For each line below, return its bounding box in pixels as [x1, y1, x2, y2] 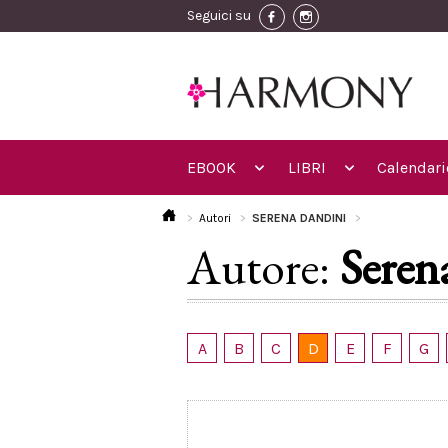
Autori [199, 211, 231, 225]
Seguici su [187, 7, 251, 24]
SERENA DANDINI [252, 211, 349, 225]
